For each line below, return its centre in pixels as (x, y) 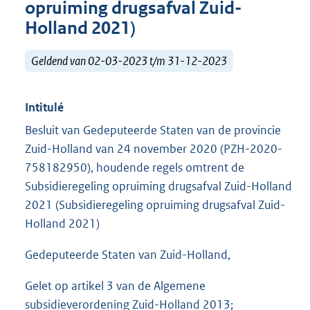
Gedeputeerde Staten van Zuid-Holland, (128, 255)
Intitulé (44, 108)
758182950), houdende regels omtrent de (135, 168)
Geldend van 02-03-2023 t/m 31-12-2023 (129, 61)
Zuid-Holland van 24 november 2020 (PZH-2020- (154, 149)
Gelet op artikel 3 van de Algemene (115, 286)
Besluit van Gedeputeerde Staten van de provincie (153, 130)
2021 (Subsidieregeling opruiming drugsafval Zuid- (155, 205)
